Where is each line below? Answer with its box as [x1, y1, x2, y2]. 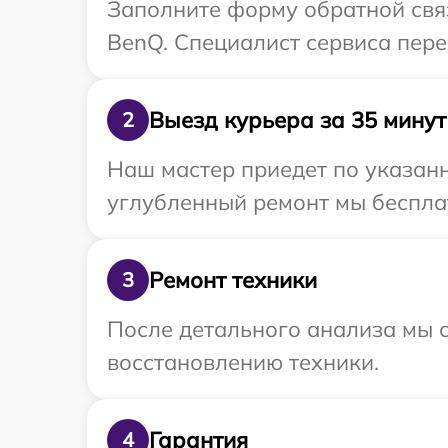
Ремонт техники [149, 265, 317, 294]
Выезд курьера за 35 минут [149, 105, 446, 134]
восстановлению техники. [107, 348, 379, 376]
